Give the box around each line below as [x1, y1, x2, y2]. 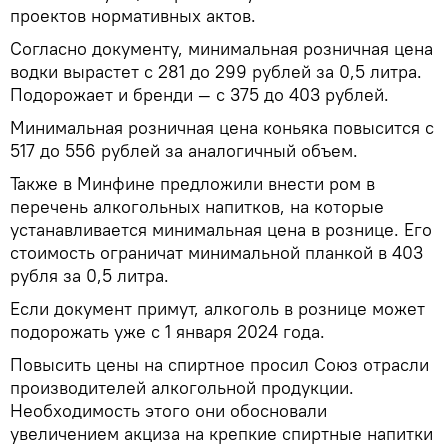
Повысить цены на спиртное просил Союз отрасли [10, 352, 429, 376]
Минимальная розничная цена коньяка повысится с [10, 115, 434, 139]
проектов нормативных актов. [10, 3, 256, 27]
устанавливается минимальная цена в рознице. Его [10, 217, 432, 241]
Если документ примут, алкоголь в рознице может [10, 296, 425, 320]
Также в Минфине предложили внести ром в [10, 171, 375, 195]
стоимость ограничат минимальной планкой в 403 [10, 240, 423, 264]
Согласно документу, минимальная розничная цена [10, 36, 433, 60]
